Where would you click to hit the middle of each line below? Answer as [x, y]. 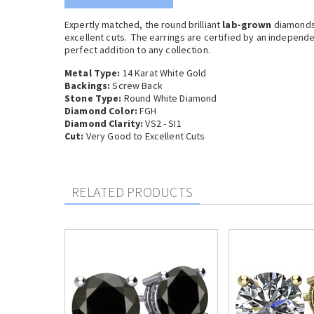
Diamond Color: [101, 111]
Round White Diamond [169, 98]
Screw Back [136, 86]
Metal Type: [93, 73]
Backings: [88, 86]
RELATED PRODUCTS [132, 192]
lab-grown [247, 25]
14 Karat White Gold [163, 73]
